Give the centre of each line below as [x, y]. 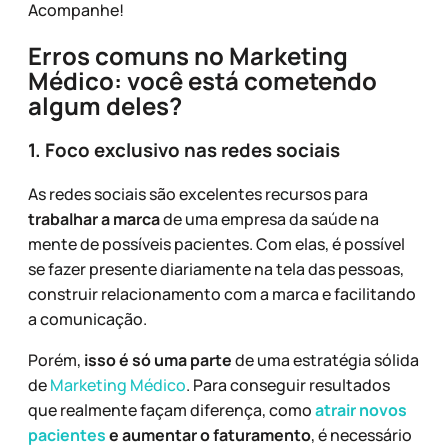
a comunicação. [87, 318]
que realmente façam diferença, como [171, 409]
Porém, [56, 359]
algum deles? [105, 105]
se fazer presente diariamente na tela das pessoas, [216, 268]
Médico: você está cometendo [202, 80]
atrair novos [361, 409]
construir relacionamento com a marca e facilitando [222, 293]
